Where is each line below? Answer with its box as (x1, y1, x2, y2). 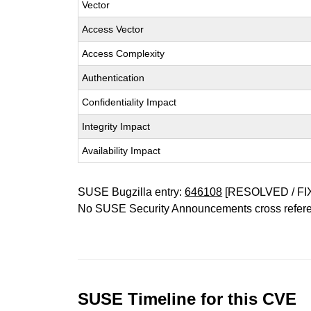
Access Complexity (82, 48, 165, 59)
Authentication (82, 72, 145, 83)
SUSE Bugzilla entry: (78, 186, 185, 198)
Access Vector (82, 24, 144, 35)
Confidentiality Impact (82, 96, 177, 108)
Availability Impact (82, 145, 161, 156)
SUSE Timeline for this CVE (78, 289, 297, 308)
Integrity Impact (82, 121, 151, 132)
